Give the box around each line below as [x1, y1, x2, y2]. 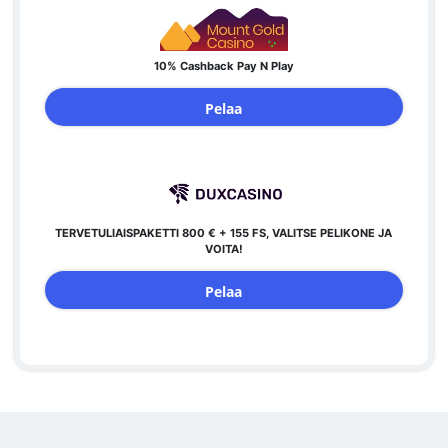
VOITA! [204, 242, 243, 256]
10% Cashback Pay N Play [153, 59, 294, 73]
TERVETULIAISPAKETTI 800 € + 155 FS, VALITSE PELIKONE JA [55, 226, 393, 240]
